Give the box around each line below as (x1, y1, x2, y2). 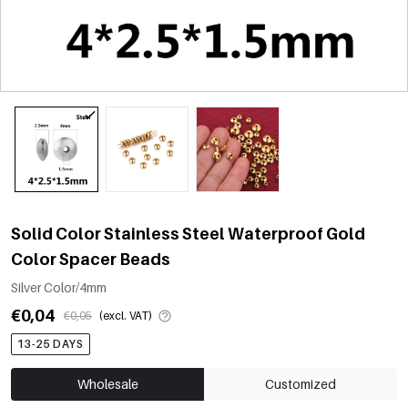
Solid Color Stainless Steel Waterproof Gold (11, 223, 365, 243)
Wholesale (76, 375, 138, 392)
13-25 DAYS (17, 336, 84, 351)
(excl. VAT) (99, 308, 152, 322)
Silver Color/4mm (11, 279, 107, 295)
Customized (265, 375, 336, 392)
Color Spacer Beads (11, 249, 170, 269)
